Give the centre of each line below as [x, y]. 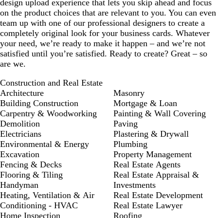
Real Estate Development [158, 195]
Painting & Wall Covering [160, 113]
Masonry [129, 93]
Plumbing [130, 144]
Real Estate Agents [147, 164]
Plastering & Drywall [151, 134]
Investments [135, 185]
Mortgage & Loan [145, 103]
